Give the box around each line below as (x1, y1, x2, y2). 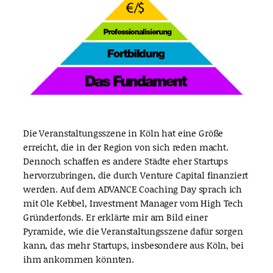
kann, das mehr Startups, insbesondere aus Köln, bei (23, 238, 244, 252)
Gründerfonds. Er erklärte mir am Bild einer (23, 210, 208, 224)
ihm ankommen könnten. (23, 252, 134, 266)
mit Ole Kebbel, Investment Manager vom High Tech (23, 196, 243, 210)
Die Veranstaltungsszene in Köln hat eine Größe (23, 126, 224, 140)
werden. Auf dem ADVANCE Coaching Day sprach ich (23, 182, 243, 196)
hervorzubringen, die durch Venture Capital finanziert (23, 168, 249, 182)
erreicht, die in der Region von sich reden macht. (23, 140, 229, 154)
